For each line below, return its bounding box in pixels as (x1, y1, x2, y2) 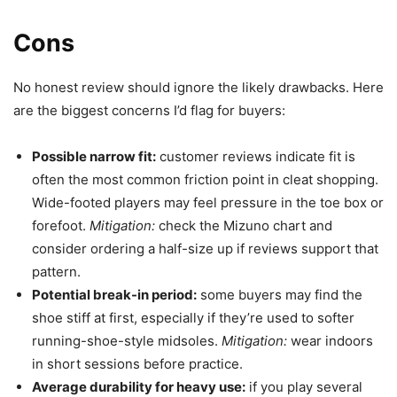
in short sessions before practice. (32, 354, 243, 372)
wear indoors (287, 331, 373, 349)
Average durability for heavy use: (32, 378, 245, 395)
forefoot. (32, 216, 90, 234)
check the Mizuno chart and (155, 216, 332, 234)
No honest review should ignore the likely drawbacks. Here (13, 78, 384, 96)
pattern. (32, 262, 81, 280)
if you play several (245, 378, 362, 395)
